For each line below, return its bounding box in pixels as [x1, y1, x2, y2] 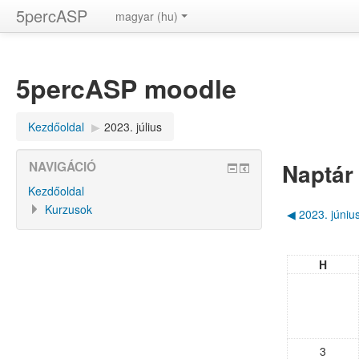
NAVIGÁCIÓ [29, 158, 96, 175]
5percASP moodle [16, 70, 236, 107]
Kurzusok [45, 201, 92, 217]
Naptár [281, 157, 353, 190]
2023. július [104, 119, 162, 135]
